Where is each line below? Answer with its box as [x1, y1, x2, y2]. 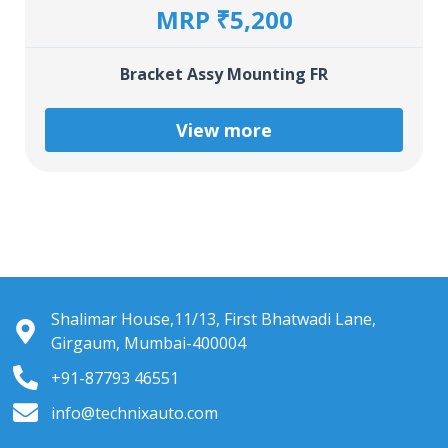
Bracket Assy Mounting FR [120, 63, 328, 86]
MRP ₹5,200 [155, 3, 293, 37]
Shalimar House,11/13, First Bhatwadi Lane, [51, 308, 377, 331]
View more [176, 118, 272, 143]
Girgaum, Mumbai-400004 [51, 332, 247, 355]
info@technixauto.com [51, 401, 219, 424]
